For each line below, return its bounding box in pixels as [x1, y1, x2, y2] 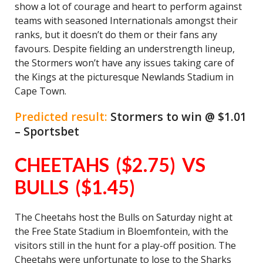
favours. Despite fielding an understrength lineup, [15, 42, 235, 55]
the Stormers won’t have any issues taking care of [15, 56, 234, 69]
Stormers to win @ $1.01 [110, 109, 247, 124]
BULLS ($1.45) [15, 176, 135, 198]
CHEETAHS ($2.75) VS [15, 153, 205, 176]
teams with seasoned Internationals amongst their [15, 14, 238, 27]
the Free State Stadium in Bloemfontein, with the [15, 225, 228, 238]
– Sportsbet [15, 123, 82, 139]
